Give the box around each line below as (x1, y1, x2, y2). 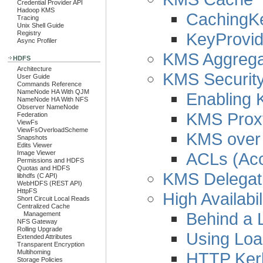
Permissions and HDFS (17, 157, 84, 164)
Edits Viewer (17, 141, 52, 149)
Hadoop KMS (17, 6, 55, 14)
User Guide (17, 73, 50, 80)
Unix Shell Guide (17, 22, 64, 29)
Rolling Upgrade (17, 225, 62, 232)
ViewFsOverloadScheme (17, 126, 88, 133)
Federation (17, 111, 48, 118)
